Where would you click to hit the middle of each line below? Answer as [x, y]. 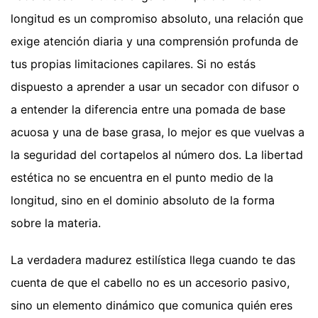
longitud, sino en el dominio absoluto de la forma [143, 200]
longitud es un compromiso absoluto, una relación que [157, 18]
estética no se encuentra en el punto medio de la [142, 177]
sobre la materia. [56, 223]
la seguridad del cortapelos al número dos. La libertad [157, 154]
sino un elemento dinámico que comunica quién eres [152, 305]
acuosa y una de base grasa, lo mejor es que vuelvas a [158, 132]
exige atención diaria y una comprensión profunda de [154, 41]
